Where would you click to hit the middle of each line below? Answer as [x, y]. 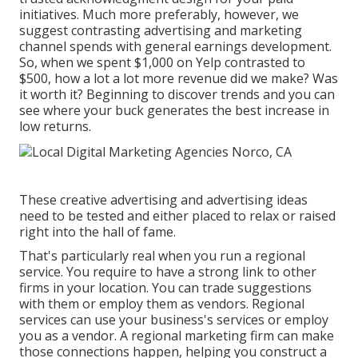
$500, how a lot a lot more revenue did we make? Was [179, 79]
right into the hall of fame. [97, 231]
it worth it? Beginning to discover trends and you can [177, 95]
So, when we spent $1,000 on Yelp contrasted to [162, 63]
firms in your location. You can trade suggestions [165, 287]
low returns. [55, 127]
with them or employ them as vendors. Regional [162, 303]
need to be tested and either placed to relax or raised [177, 215]
